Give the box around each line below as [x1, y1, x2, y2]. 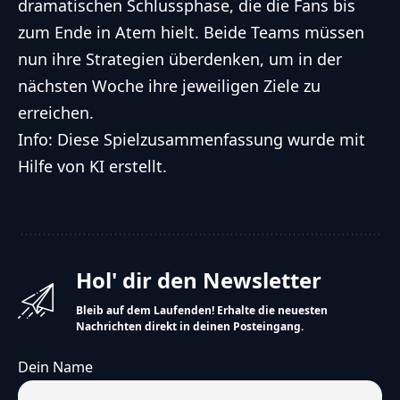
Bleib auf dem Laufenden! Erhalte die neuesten [76, 303, 328, 319]
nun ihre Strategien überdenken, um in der [18, 48, 342, 71]
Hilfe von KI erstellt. [18, 155, 167, 178]
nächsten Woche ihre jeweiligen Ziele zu [18, 75, 321, 97]
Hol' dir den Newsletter [76, 265, 321, 296]
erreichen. [18, 102, 94, 124]
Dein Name [18, 357, 93, 378]
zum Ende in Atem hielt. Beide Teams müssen [18, 21, 364, 44]
